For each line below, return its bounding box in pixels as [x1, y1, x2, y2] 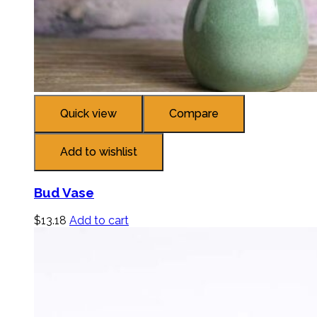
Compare [169, 107, 219, 121]
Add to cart [69, 213, 129, 227]
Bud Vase [34, 185, 94, 201]
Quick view [60, 107, 117, 121]
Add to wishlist [60, 145, 137, 159]
